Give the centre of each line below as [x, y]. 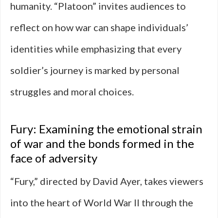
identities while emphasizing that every [96, 49]
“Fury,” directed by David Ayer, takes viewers [107, 181]
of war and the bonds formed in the [102, 143]
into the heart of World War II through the [102, 202]
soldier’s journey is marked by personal [95, 70]
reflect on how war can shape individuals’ [99, 27]
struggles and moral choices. [72, 91]
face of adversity [54, 158]
